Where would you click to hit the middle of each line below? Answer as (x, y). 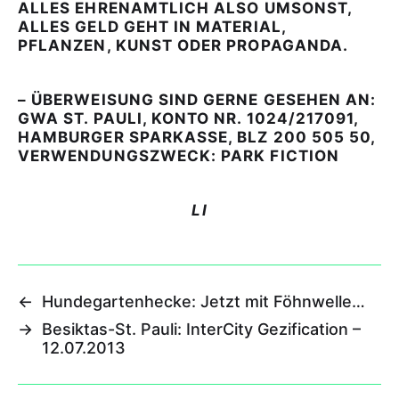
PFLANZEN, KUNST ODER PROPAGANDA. (183, 45)
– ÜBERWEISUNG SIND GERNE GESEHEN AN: (197, 99)
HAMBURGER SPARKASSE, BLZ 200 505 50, (197, 137)
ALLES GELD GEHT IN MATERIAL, (152, 26)
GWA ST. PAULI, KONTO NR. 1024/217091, (188, 118)
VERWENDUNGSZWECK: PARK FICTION (179, 155)
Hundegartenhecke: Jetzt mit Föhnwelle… (204, 301)
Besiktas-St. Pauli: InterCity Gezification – (201, 329)
